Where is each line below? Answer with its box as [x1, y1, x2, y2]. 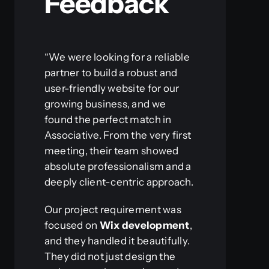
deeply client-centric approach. [44, 176, 193, 189]
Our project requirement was [44, 204, 181, 216]
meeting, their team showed [44, 145, 179, 157]
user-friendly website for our [44, 82, 180, 95]
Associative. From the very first [44, 129, 192, 142]
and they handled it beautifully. [44, 235, 190, 247]
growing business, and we [44, 98, 166, 110]
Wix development [99, 219, 190, 232]
